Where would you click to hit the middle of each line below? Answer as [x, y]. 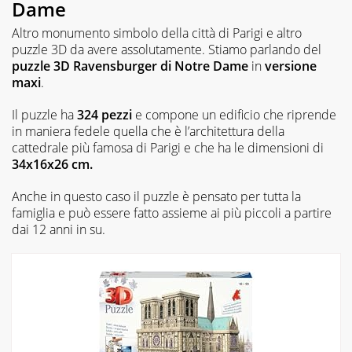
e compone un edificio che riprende [234, 115]
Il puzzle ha [44, 115]
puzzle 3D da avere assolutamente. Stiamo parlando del [167, 50]
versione [291, 66]
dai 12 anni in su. [59, 230]
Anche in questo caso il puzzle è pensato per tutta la [156, 197]
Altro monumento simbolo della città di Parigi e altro [157, 33]
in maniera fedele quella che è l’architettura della [148, 132]
